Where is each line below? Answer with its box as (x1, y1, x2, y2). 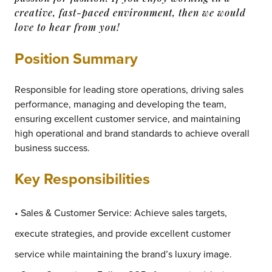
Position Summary (15, 47, 138, 69)
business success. (15, 140, 90, 154)
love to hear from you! (15, 20, 120, 33)
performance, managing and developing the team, (15, 97, 226, 110)
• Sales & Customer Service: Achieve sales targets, (15, 205, 227, 219)
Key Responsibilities (15, 167, 150, 189)
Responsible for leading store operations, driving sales (15, 82, 243, 96)
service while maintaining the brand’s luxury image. (15, 246, 232, 260)
